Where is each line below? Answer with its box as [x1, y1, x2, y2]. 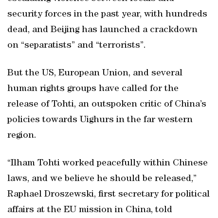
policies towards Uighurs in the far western [7, 115, 193, 125]
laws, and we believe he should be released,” [7, 174, 197, 184]
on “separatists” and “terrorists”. [7, 41, 146, 51]
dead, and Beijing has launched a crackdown [7, 25, 198, 35]
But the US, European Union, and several [7, 69, 182, 78]
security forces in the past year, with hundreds [7, 10, 207, 19]
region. [7, 131, 36, 141]
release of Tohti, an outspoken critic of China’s [7, 100, 206, 109]
